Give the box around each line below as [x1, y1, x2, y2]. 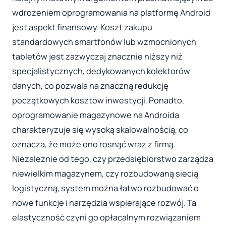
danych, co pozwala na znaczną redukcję [12, 80, 168, 92]
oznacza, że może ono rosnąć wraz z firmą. [12, 139, 176, 150]
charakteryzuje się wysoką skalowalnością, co [12, 124, 188, 136]
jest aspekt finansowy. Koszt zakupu [12, 22, 152, 33]
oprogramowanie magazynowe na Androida [12, 109, 179, 121]
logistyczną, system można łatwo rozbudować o [12, 183, 199, 194]
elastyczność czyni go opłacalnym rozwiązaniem [12, 212, 201, 223]
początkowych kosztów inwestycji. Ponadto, [12, 95, 184, 106]
